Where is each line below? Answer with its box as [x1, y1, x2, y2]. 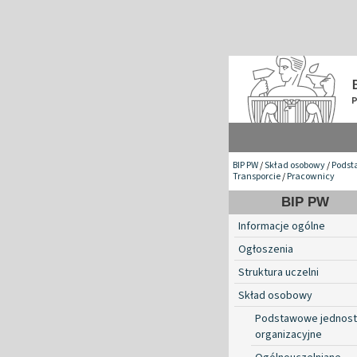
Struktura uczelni [238, 264, 319, 280]
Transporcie [233, 169, 280, 183]
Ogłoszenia [238, 241, 293, 257]
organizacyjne [255, 326, 322, 343]
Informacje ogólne [238, 218, 325, 234]
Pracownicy [287, 169, 335, 183]
